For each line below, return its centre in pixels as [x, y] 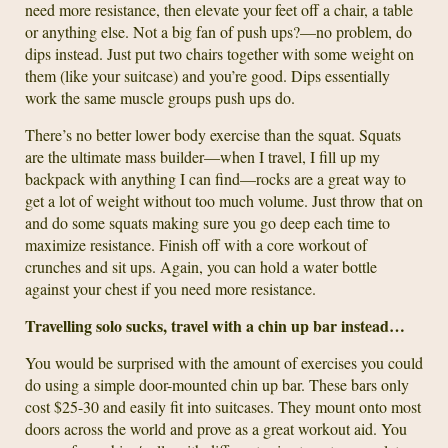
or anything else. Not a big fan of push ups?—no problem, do [218, 31]
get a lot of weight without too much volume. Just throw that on [224, 200]
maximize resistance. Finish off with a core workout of [196, 244]
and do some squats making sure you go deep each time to [207, 222]
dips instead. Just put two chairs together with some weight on [219, 53]
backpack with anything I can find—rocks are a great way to [215, 178]
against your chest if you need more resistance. [170, 288]
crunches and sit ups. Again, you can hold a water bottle [201, 266]
